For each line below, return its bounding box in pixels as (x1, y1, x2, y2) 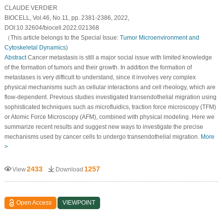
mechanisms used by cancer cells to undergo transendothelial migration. (4, 133, 201, 140)
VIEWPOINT (62, 199, 96, 206)
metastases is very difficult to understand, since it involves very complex (4, 73, 196, 81)
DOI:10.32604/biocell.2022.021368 (4, 24, 99, 31)
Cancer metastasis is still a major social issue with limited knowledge (26, 54, 212, 61)
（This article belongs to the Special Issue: (4, 34, 120, 41)
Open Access (16, 199, 52, 206)
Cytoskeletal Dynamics (4, 44, 66, 51)
